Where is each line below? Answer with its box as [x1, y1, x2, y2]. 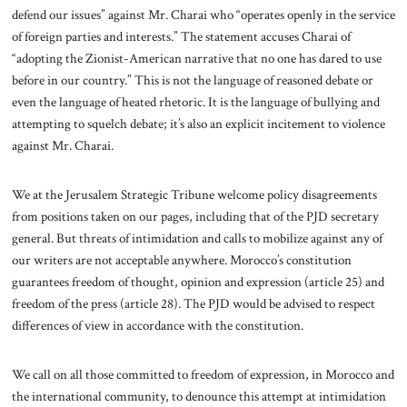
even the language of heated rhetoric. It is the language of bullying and [11, 93, 380, 112]
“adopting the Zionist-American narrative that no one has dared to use [11, 49, 382, 68]
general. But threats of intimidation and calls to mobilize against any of [11, 228, 382, 247]
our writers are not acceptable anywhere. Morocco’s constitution [11, 250, 352, 269]
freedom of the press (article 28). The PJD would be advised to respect [11, 293, 375, 313]
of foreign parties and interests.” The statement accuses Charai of [11, 27, 351, 46]
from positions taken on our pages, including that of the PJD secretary [11, 206, 379, 225]
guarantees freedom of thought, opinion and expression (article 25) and [11, 272, 384, 291]
